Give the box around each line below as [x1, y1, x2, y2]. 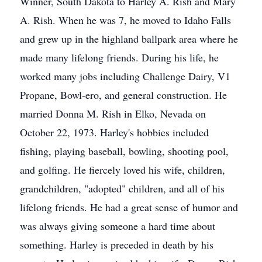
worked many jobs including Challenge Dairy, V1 [20, 69, 230, 83]
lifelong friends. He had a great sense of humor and [20, 200, 238, 214]
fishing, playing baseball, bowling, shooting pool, [20, 144, 229, 158]
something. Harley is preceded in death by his [20, 237, 213, 251]
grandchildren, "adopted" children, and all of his [20, 181, 225, 195]
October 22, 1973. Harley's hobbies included [20, 125, 209, 139]
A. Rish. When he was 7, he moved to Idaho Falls [20, 13, 231, 27]
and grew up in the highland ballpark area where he [20, 32, 238, 46]
